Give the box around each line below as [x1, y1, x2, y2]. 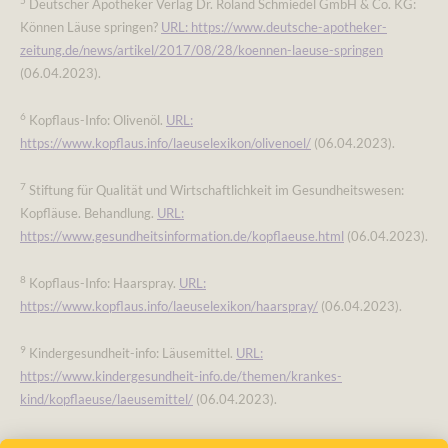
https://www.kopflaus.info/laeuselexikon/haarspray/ [20, 297, 318, 314]
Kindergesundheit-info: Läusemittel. [26, 344, 236, 361]
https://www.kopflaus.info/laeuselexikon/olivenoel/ [20, 134, 311, 151]
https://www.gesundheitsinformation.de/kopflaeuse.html [20, 227, 344, 244]
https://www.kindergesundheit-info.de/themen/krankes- [20, 367, 342, 384]
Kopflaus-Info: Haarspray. [26, 274, 179, 291]
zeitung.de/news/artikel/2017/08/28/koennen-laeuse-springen [20, 41, 383, 58]
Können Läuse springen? [20, 18, 161, 35]
